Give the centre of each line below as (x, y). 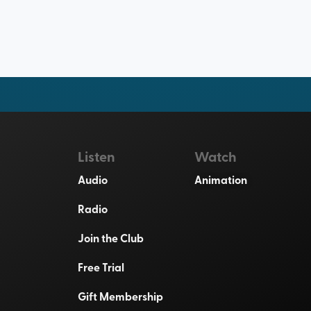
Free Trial (101, 267)
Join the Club (110, 237)
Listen (96, 156)
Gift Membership (120, 296)
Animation (221, 179)
